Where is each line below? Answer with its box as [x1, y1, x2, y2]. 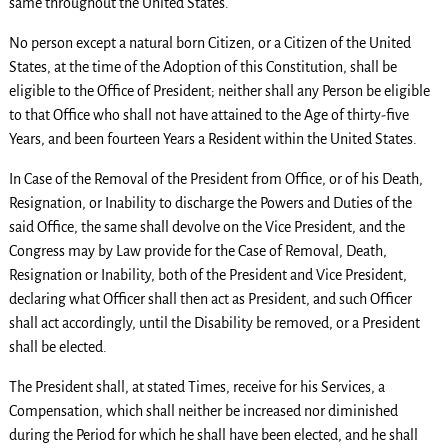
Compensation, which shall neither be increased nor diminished [8, 403, 398, 420]
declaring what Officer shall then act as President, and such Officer [8, 291, 412, 308]
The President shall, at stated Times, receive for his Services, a [8, 379, 385, 396]
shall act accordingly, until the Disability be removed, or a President [8, 315, 420, 332]
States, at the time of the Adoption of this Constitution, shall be [8, 59, 397, 76]
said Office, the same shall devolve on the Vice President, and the [8, 219, 405, 236]
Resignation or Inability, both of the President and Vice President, [8, 267, 407, 284]
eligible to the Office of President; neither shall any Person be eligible [8, 83, 430, 100]
